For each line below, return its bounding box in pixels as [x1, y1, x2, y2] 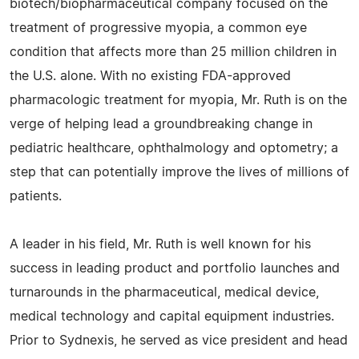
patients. [10, 190, 62, 204]
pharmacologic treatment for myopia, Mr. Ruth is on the [10, 94, 347, 107]
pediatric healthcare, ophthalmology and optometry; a [10, 142, 338, 155]
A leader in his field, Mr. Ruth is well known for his [10, 238, 311, 252]
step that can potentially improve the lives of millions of [10, 166, 349, 179]
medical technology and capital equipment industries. [10, 310, 334, 324]
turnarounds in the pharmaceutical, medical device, [10, 286, 319, 300]
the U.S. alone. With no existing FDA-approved [10, 70, 291, 83]
